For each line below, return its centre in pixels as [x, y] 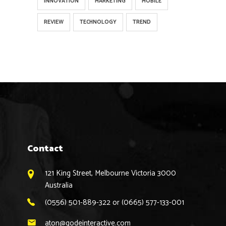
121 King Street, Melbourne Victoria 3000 [110, 174]
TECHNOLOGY [98, 22]
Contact [45, 149]
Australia [59, 186]
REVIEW [54, 22]
